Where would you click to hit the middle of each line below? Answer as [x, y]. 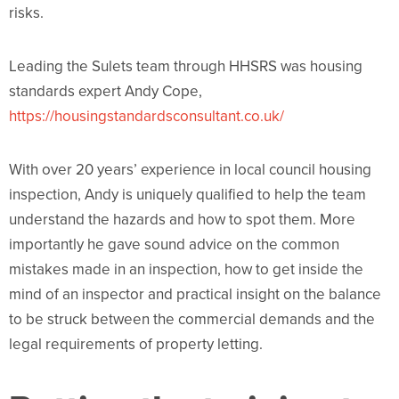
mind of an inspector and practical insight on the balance [195, 295]
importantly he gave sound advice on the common [174, 245]
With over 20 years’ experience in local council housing [190, 170]
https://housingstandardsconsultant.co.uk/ [147, 117]
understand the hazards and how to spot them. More [182, 220]
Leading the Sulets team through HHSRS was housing [186, 67]
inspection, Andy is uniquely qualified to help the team [187, 195]
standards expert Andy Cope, [106, 92]
